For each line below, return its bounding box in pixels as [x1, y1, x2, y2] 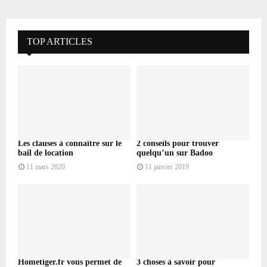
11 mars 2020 [26, 162, 65, 171]
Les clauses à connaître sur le [18, 138, 122, 148]
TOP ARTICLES [27, 36, 92, 46]
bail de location [18, 148, 73, 157]
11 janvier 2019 [145, 162, 189, 171]
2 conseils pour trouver [136, 138, 219, 148]
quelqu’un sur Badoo [136, 148, 213, 157]
